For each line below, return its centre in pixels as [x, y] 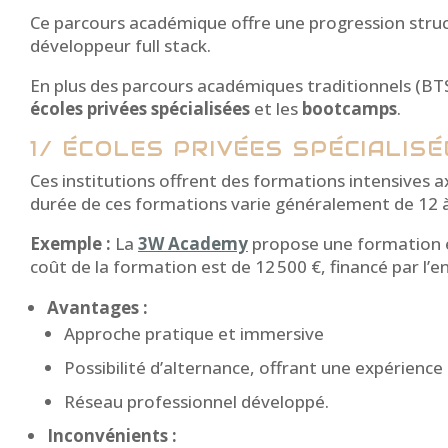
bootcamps [349, 109]
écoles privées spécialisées [140, 109]
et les [276, 109]
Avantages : [97, 308]
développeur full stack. [120, 46]
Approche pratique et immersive [194, 334]
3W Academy [193, 244]
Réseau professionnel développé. [196, 402]
